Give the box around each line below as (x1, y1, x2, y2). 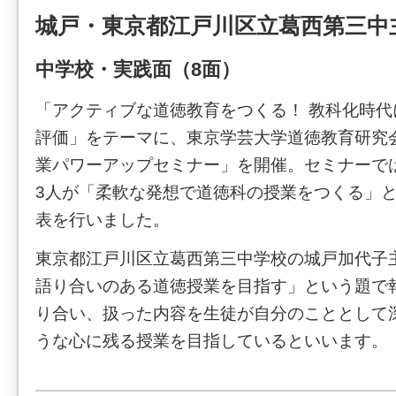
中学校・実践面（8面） (35, 57, 240, 80)
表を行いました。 (35, 210, 170, 230)
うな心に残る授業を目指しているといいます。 (35, 331, 388, 351)
